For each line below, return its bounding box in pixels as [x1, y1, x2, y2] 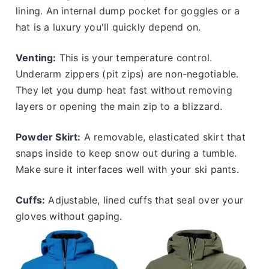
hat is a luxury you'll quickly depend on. [16, 20, 201, 33]
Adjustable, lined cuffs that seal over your [45, 193, 244, 206]
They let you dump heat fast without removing [16, 83, 232, 96]
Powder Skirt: [16, 130, 81, 143]
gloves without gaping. [16, 210, 122, 222]
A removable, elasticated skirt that [80, 130, 246, 143]
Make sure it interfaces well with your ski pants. [16, 163, 239, 175]
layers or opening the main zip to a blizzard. [16, 100, 223, 112]
